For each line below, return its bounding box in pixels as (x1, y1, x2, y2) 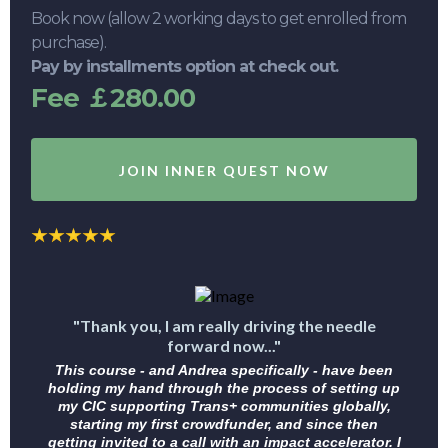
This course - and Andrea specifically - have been (55, 362, 393, 379)
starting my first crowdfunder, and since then (70, 416, 378, 433)
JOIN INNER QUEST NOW (118, 162, 330, 179)
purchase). (31, 33, 106, 52)
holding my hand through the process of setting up (48, 380, 400, 397)
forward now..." (167, 336, 281, 356)
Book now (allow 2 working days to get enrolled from (31, 9, 406, 28)
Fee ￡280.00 (31, 82, 195, 114)
